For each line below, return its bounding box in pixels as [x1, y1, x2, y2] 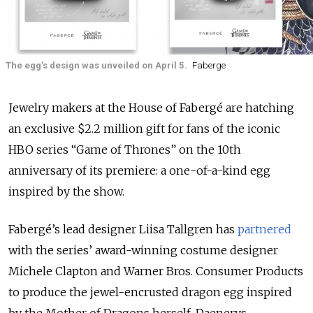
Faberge [191, 60, 226, 71]
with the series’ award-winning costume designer [8, 242, 278, 257]
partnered [238, 221, 291, 236]
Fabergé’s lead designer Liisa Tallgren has [8, 221, 238, 236]
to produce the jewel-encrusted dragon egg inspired [8, 284, 292, 299]
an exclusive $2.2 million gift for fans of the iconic [8, 121, 280, 136]
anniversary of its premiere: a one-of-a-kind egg [8, 163, 270, 177]
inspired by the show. [8, 184, 124, 198]
